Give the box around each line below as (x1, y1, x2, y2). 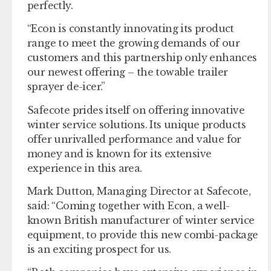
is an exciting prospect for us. (27, 243, 171, 255)
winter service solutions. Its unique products (27, 118, 246, 131)
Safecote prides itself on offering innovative (27, 103, 244, 116)
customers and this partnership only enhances (27, 51, 257, 64)
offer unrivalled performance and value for (27, 132, 241, 145)
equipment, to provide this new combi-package (27, 228, 258, 241)
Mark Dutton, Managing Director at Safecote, (27, 184, 251, 197)
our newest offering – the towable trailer (27, 66, 228, 79)
